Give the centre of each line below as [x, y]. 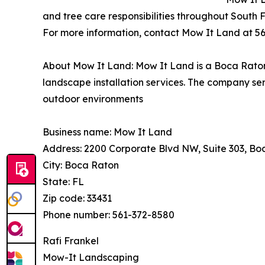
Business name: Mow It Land [107, 132]
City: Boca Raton [81, 165]
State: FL [63, 181]
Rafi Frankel [71, 240]
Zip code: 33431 [77, 198]
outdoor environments [93, 98]
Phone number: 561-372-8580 [109, 214]
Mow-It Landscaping [91, 257]
